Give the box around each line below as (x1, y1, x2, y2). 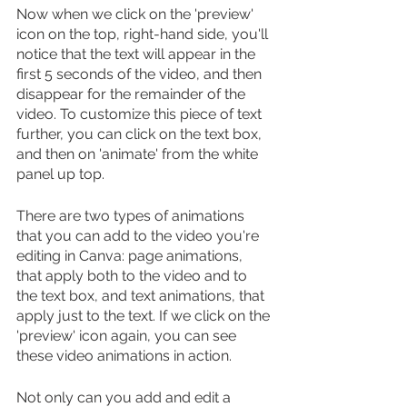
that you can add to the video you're (16, 226, 263, 244)
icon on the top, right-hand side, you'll (16, 25, 272, 43)
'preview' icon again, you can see (16, 326, 240, 344)
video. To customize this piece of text (16, 104, 265, 123)
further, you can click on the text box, (16, 124, 265, 143)
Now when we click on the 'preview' (16, 5, 257, 23)
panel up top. (16, 164, 104, 183)
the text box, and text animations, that (16, 286, 268, 304)
